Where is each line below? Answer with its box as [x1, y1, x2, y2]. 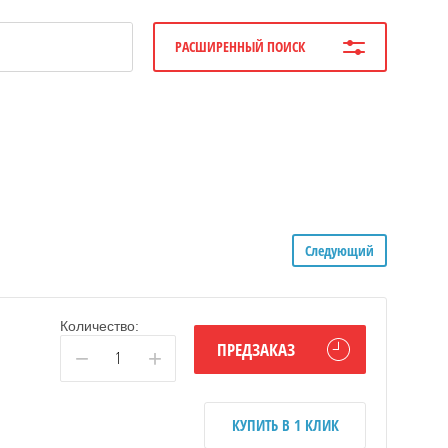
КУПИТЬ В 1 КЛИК [231, 414, 339, 435]
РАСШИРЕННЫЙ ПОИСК [175, 37, 308, 56]
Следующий [305, 240, 374, 260]
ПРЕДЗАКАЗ [217, 338, 295, 362]
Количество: [60, 317, 139, 334]
